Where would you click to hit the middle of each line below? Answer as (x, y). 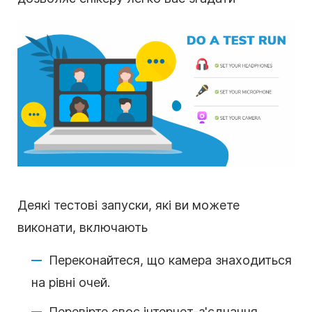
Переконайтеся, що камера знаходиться (170, 260)
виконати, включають (83, 228)
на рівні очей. (71, 283)
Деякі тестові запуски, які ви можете (128, 205)
